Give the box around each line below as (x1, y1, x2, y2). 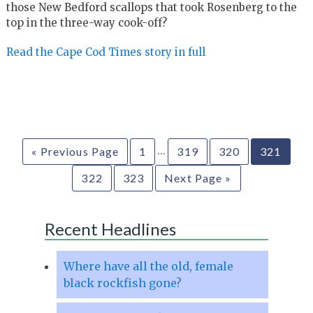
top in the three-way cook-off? (6, 15, 167, 29)
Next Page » (164, 170, 232, 184)
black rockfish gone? (63, 275, 182, 290)
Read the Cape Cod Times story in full (6, 45, 205, 59)
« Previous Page (31, 144, 119, 158)
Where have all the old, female (63, 259, 233, 273)
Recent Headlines (44, 218, 176, 239)
